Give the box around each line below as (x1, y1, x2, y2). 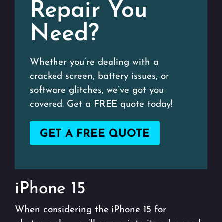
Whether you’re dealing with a (30, 57, 159, 67)
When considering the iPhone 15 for (15, 205, 166, 215)
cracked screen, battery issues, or (30, 71, 169, 81)
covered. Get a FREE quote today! (30, 99, 173, 109)
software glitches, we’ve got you (30, 85, 164, 95)
